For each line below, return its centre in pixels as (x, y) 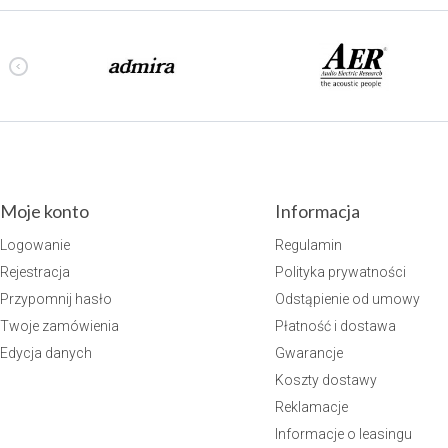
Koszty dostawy (325, 379)
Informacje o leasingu (343, 433)
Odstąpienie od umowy (347, 298)
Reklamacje (311, 406)
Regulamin (308, 244)
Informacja (317, 210)
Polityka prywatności (340, 271)
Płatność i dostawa (335, 325)
